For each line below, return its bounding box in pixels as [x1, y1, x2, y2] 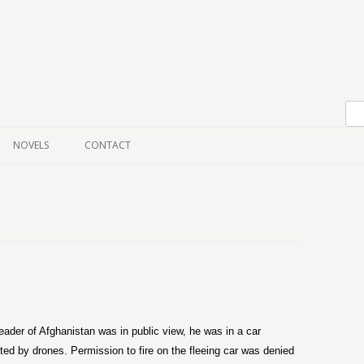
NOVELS [13, 138, 49, 152]
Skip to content [68, 66, 149, 81]
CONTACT [84, 138, 131, 152]
